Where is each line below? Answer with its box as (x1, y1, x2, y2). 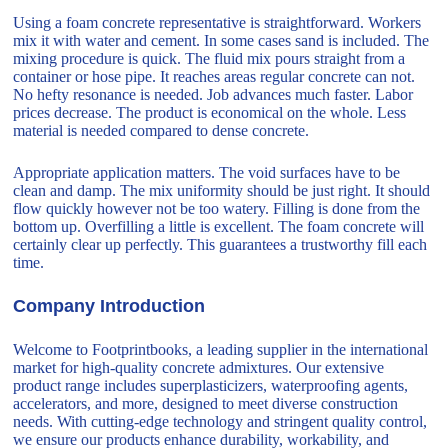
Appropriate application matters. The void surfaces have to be (13, 164, 401, 182)
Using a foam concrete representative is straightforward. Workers (13, 14, 422, 32)
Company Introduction (13, 296, 206, 317)
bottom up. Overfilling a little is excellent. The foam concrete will (13, 218, 425, 236)
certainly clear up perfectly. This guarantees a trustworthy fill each (13, 236, 428, 254)
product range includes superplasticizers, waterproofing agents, (13, 377, 409, 395)
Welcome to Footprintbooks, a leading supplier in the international (13, 341, 429, 359)
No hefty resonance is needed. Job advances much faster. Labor (13, 86, 414, 104)
